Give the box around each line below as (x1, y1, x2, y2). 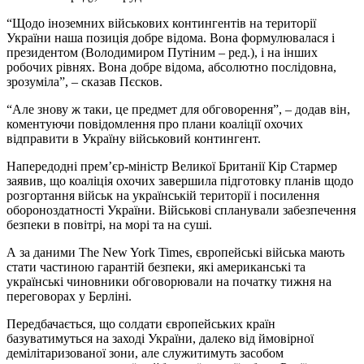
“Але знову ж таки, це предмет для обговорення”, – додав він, (6, 102, 350, 116)
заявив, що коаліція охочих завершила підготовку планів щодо (6, 173, 353, 188)
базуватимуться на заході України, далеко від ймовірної (6, 331, 314, 345)
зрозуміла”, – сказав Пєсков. (6, 74, 162, 89)
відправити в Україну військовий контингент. (6, 131, 261, 145)
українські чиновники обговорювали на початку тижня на (6, 274, 331, 288)
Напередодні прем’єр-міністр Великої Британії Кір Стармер (6, 158, 337, 173)
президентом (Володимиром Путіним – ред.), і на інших (6, 45, 318, 59)
